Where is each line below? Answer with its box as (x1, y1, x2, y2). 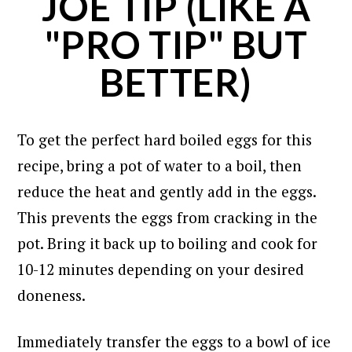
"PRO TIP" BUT (44, 21, 308, 67)
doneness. (17, 284, 86, 305)
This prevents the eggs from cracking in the (17, 207, 318, 227)
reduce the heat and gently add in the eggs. (17, 181, 317, 201)
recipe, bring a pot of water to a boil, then (17, 155, 302, 175)
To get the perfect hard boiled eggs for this (17, 129, 313, 149)
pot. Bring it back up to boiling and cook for (17, 233, 318, 253)
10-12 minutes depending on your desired (17, 258, 305, 279)
